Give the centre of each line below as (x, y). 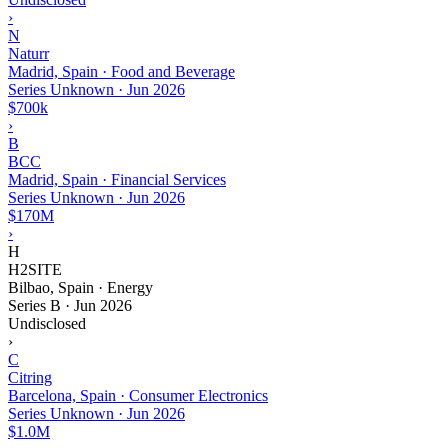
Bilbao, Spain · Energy (80, 287)
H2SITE (35, 269)
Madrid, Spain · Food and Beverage (121, 71)
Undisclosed (47, 323)
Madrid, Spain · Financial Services (117, 179)
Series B (34, 305)
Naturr (28, 53)
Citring (30, 377)
